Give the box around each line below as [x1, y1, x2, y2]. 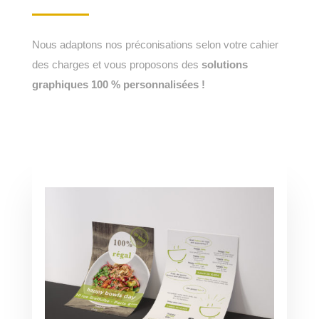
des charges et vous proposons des [31, 58, 202, 70]
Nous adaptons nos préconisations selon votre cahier [31, 38, 278, 51]
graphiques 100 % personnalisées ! [31, 78, 205, 90]
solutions [201, 58, 248, 70]
